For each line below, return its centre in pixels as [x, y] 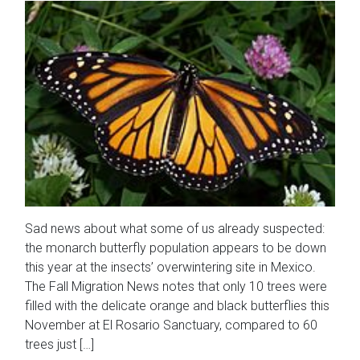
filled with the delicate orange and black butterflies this [177, 305]
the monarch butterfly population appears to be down [176, 247]
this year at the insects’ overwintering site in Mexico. [170, 267]
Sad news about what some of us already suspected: [175, 228]
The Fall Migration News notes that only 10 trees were [176, 286]
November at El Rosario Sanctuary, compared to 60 [171, 325]
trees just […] [59, 344]
